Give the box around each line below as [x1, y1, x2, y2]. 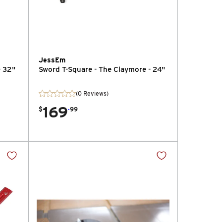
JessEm [38, 55, 65, 64]
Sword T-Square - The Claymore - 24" [38, 64, 165, 74]
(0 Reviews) [75, 89, 109, 97]
